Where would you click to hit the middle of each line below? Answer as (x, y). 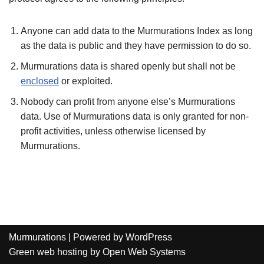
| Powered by (96, 237)
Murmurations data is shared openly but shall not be (128, 67)
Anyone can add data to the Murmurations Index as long (137, 31)
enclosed (40, 81)
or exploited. (86, 81)
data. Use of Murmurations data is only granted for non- (135, 117)
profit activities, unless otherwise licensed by (113, 131)
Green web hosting (48, 252)
